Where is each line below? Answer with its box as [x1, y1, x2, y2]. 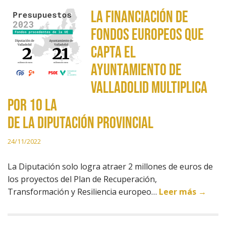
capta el [91, 43, 136, 63]
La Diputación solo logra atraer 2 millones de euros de [8, 161, 213, 172]
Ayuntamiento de [91, 61, 182, 80]
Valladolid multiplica [91, 78, 207, 98]
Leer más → [159, 186, 206, 197]
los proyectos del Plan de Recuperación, [8, 174, 157, 185]
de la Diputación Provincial [8, 114, 153, 133]
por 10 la [8, 96, 57, 116]
